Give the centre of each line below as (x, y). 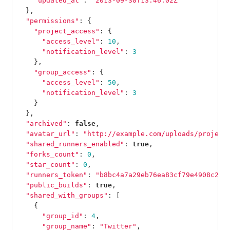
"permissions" (52, 21)
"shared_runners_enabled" (75, 144)
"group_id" (62, 216)
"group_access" (62, 72)
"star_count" (50, 164)
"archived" (46, 123)
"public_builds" (56, 185)
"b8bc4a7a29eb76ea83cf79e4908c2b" (161, 175)
